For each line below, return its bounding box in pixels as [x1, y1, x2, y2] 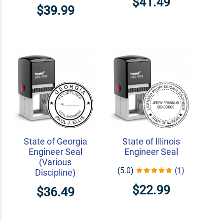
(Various [39, 157, 72, 168]
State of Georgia [23, 136, 87, 147]
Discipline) [35, 167, 75, 178]
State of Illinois [122, 136, 180, 147]
